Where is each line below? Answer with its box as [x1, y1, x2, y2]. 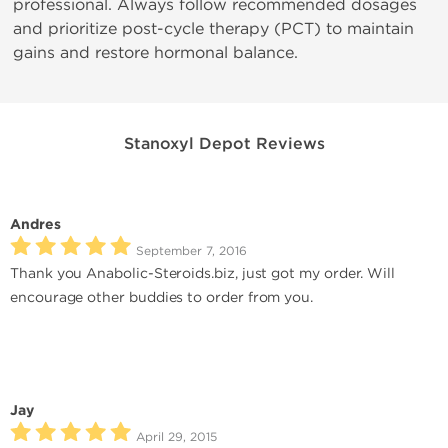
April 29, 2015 [136, 430, 217, 444]
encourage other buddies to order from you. [10, 289, 314, 306]
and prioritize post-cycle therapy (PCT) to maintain [13, 19, 414, 38]
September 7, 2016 [136, 244, 247, 258]
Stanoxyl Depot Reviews [123, 134, 325, 154]
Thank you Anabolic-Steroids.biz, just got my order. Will [10, 265, 396, 282]
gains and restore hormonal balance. [13, 43, 298, 62]
